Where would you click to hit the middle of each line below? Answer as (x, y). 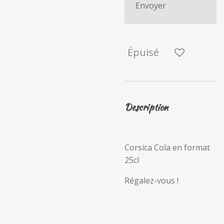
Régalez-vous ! (151, 180)
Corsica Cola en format (167, 147)
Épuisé (143, 52)
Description (146, 107)
